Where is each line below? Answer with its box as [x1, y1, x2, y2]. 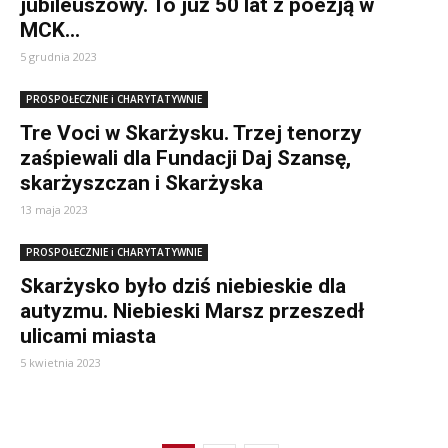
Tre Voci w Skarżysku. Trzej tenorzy [20, 121, 362, 145]
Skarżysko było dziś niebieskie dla [20, 274, 346, 298]
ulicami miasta [20, 324, 156, 348]
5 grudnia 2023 [20, 49, 97, 64]
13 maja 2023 [20, 202, 88, 217]
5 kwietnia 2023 [20, 355, 101, 370]
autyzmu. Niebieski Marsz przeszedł [20, 299, 364, 323]
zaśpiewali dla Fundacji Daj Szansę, [20, 146, 351, 170]
